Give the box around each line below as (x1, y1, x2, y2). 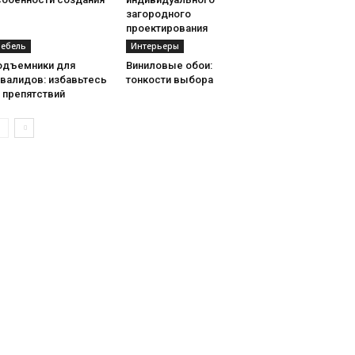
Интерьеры (130, 40, 179, 52)
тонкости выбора (125, 74, 213, 86)
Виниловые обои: (125, 59, 212, 71)
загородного (125, 8, 191, 20)
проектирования (125, 22, 208, 34)
